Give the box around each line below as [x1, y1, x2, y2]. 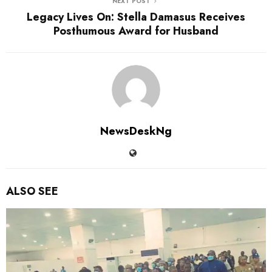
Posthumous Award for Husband [53, 22, 219, 39]
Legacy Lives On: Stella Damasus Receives [27, 8, 245, 25]
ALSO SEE [6, 183, 58, 199]
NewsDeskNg [100, 123, 172, 139]
